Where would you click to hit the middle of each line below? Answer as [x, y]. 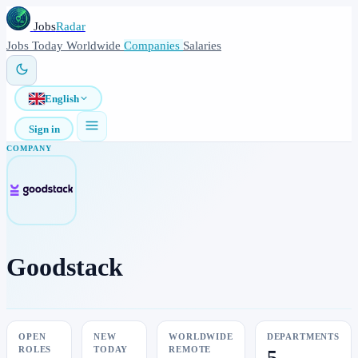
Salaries [202, 46]
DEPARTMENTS [303, 337]
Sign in [44, 129]
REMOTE [190, 350]
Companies [153, 46]
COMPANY [29, 148]
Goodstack [65, 267]
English [62, 98]
